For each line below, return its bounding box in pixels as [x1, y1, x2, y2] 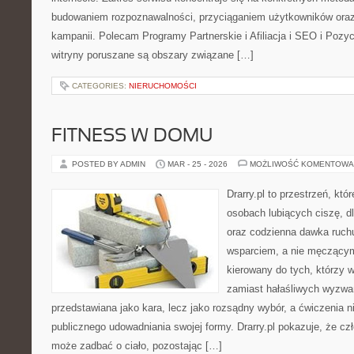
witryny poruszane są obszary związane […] [51, 49, 254, 61]
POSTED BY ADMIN [72, 160, 148, 168]
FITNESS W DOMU [51, 128, 213, 145]
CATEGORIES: [72, 81, 129, 90]
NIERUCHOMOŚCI [129, 81, 197, 90]
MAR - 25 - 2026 [168, 160, 228, 168]
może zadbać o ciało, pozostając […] [51, 340, 222, 352]
